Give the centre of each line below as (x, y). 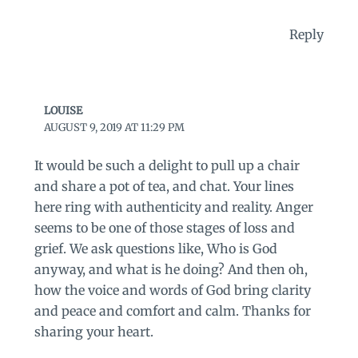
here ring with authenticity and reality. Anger (173, 207)
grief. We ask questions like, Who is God (155, 249)
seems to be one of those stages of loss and (164, 228)
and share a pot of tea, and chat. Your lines (164, 187)
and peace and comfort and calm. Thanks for (172, 311)
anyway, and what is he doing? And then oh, (171, 270)
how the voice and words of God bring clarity (172, 290)
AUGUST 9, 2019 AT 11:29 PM (115, 128)
